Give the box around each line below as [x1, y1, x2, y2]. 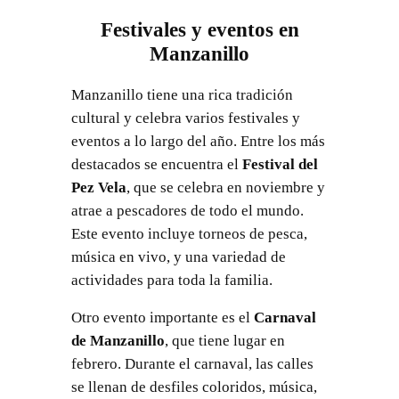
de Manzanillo [70, 332, 165, 350]
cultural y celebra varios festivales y [70, 109, 300, 126]
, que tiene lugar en [164, 332, 285, 350]
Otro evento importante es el [70, 309, 254, 327]
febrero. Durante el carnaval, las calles [70, 355, 313, 373]
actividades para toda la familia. [70, 271, 273, 289]
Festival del [241, 155, 318, 173]
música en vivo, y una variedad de [70, 248, 286, 265]
